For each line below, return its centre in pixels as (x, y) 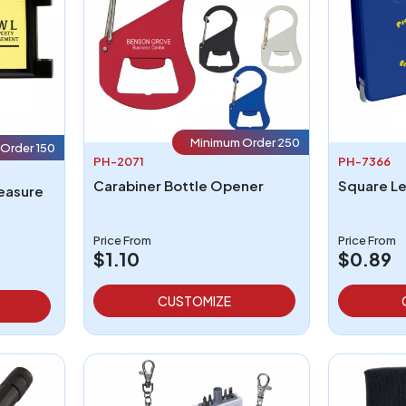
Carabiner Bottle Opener (178, 185)
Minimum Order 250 (245, 142)
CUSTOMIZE (194, 300)
